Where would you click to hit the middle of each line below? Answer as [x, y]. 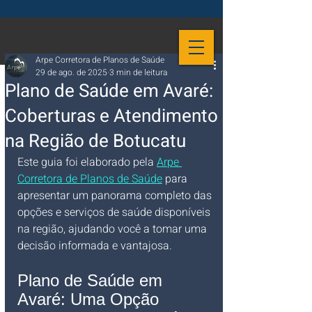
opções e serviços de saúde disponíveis [115, 212]
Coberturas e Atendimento [111, 116]
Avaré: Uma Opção [91, 299]
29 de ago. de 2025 [71, 72]
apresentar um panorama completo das [116, 196]
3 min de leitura [138, 72]
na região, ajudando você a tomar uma [114, 229]
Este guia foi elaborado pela [87, 162]
